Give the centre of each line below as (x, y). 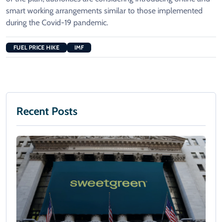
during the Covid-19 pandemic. (57, 22)
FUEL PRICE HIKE (36, 47)
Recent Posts (47, 111)
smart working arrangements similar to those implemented (104, 10)
